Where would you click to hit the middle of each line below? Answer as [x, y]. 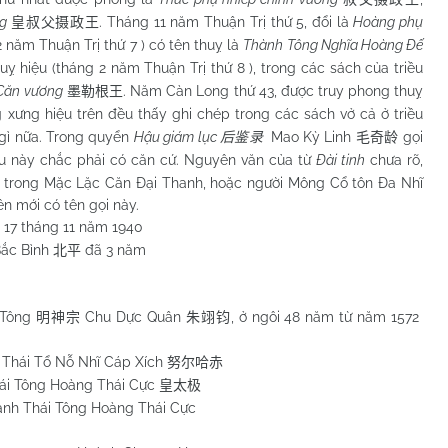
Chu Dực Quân [136, 316]
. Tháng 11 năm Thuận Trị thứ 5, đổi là [226, 21]
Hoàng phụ [388, 21]
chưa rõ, [394, 159]
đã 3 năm [113, 249]
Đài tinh [340, 159]
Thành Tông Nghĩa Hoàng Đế [333, 44]
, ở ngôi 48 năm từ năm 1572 [327, 316]
